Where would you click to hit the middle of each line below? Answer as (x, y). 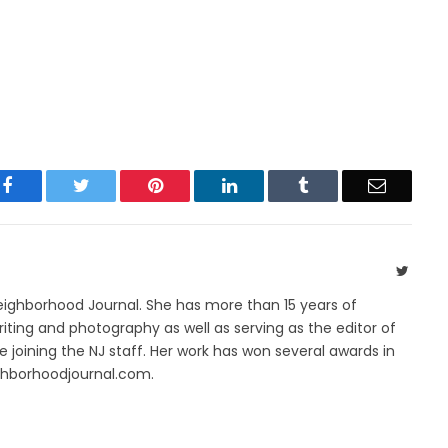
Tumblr (334, 184)
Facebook (46, 184)
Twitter (114, 184)
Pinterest (193, 184)
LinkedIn (268, 184)
